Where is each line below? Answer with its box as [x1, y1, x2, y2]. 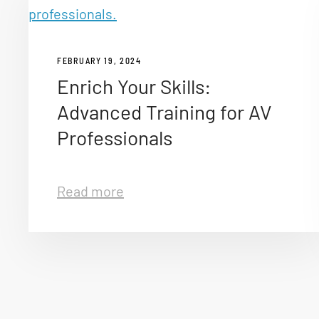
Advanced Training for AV [57, 100, 271, 124]
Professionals [57, 125, 172, 150]
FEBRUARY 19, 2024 [57, 56, 142, 66]
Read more [57, 182, 124, 199]
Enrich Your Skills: [57, 74, 211, 98]
